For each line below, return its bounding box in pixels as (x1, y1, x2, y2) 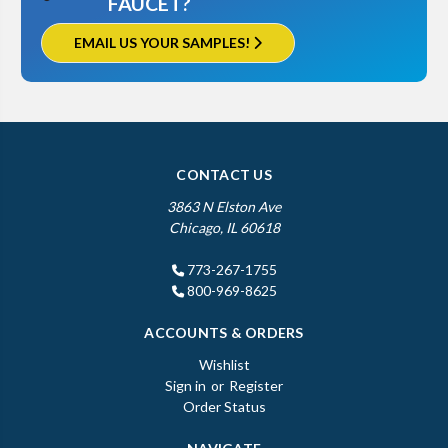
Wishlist (198, 356, 250, 374)
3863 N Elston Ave (167, 198, 281, 216)
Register (229, 377, 284, 395)
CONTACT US (176, 166, 272, 184)
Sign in (164, 377, 206, 395)
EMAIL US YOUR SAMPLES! (73, 34, 253, 52)
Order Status (182, 398, 266, 416)
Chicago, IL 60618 (168, 219, 280, 237)
